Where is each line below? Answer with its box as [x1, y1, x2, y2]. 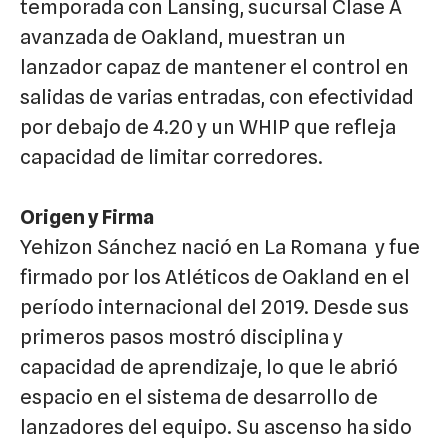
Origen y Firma [20, 205, 154, 230]
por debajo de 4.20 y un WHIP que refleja [20, 115, 396, 140]
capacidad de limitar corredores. [20, 145, 323, 170]
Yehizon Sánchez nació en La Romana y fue [20, 235, 420, 260]
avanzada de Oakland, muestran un [20, 25, 346, 50]
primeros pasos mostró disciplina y [20, 325, 343, 350]
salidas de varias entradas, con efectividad [20, 85, 414, 110]
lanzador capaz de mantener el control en [20, 55, 409, 80]
